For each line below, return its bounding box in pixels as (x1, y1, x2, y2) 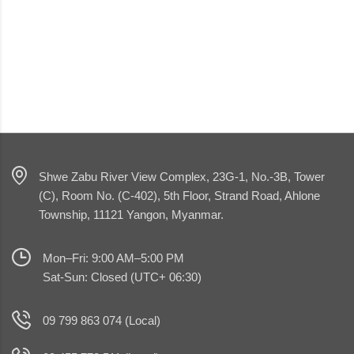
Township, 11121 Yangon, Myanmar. (39, 207, 224, 221)
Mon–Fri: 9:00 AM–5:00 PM (43, 250, 184, 265)
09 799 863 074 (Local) (43, 313, 160, 327)
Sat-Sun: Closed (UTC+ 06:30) (43, 269, 201, 284)
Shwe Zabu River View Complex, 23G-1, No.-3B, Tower (39, 169, 325, 183)
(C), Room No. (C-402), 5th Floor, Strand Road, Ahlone (39, 188, 320, 202)
